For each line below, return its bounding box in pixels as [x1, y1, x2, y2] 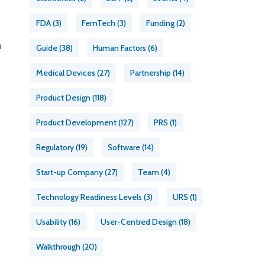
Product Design [36, 92, 91, 103]
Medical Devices [36, 67, 96, 78]
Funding [146, 18, 175, 28]
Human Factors [93, 43, 147, 53]
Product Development [36, 117, 117, 128]
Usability [36, 216, 67, 227]
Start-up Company [36, 167, 104, 177]
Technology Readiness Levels [36, 192, 143, 202]
